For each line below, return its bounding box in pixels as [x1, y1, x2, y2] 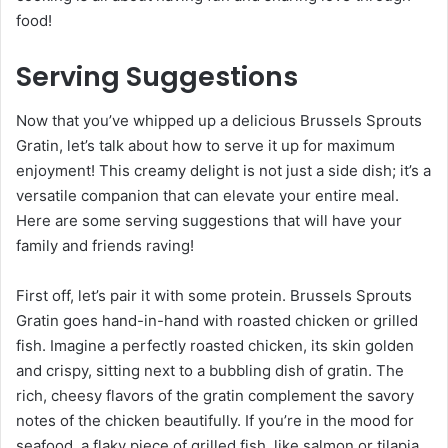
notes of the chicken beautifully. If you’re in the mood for [16, 411, 414, 431]
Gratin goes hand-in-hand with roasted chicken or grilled [16, 311, 418, 331]
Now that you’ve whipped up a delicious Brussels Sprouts [16, 111, 422, 131]
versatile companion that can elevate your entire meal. [16, 186, 399, 206]
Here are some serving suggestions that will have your [16, 211, 402, 231]
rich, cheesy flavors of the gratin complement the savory [16, 386, 414, 406]
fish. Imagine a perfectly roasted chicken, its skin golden [16, 336, 414, 356]
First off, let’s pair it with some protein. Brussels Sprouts [16, 286, 412, 306]
